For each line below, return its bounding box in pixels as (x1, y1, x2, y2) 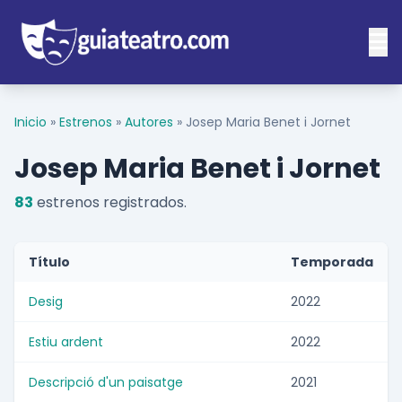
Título (29, 253, 70, 272)
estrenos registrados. (33, 192, 187, 214)
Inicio (14, 113, 47, 132)
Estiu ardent (29, 333, 103, 352)
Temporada (291, 253, 373, 272)
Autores (125, 113, 173, 132)
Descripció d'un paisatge (29, 373, 183, 392)
